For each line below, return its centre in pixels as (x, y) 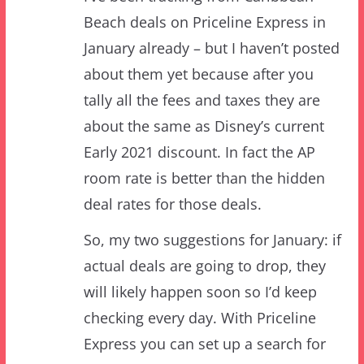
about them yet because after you (198, 23)
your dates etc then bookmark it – (198, 319)
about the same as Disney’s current (204, 75)
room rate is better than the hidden (204, 127)
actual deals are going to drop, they (204, 215)
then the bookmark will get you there (209, 345)
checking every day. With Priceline (199, 267)
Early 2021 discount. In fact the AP (199, 101)
